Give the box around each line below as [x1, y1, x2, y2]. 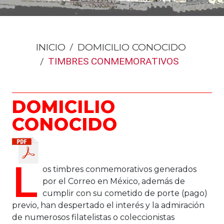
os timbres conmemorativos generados [42, 164, 196, 174]
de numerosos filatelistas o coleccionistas [12, 212, 174, 222]
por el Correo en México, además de [42, 176, 185, 186]
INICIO [36, 41, 65, 53]
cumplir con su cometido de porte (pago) [42, 188, 207, 198]
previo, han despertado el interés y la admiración [12, 200, 204, 210]
